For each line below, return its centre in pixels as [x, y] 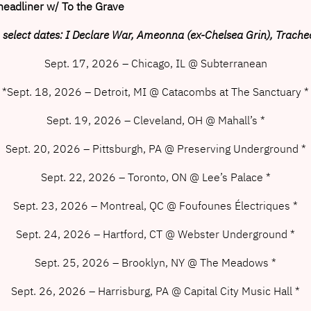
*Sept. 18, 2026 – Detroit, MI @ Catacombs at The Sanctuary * [155, 91]
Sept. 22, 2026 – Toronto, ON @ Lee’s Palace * [155, 177]
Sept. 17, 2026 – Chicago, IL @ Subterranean [155, 63]
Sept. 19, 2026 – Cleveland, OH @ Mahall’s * [155, 120]
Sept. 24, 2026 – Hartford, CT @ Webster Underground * [155, 234]
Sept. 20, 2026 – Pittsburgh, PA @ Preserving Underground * [155, 148]
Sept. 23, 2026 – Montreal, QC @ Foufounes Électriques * [155, 205]
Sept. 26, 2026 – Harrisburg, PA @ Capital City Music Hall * [155, 291]
